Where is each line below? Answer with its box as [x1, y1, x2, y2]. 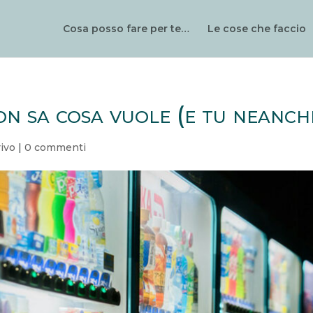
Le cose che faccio [208, 22, 306, 35]
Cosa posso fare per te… [63, 22, 189, 35]
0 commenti [24, 141, 87, 154]
